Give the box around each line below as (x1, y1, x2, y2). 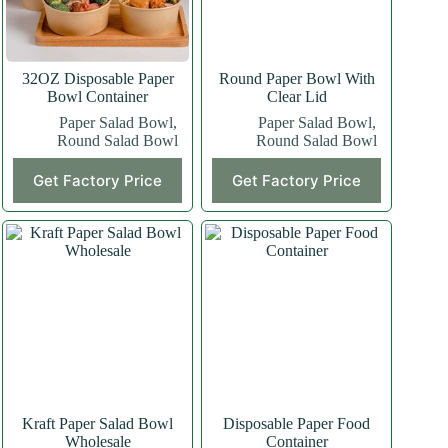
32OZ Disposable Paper (21, 70, 174, 88)
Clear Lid (266, 88, 327, 106)
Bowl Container (47, 88, 149, 106)
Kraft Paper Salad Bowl (22, 415, 174, 433)
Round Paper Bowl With (218, 70, 375, 88)
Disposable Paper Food (223, 415, 371, 433)
